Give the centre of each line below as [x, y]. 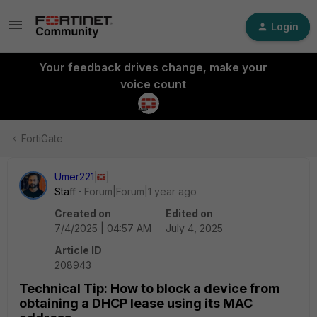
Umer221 [74, 177]
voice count [153, 84]
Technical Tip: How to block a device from [150, 288]
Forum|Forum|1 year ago [140, 191]
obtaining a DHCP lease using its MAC [136, 303]
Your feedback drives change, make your [153, 67]
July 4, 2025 [194, 228]
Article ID [78, 250]
